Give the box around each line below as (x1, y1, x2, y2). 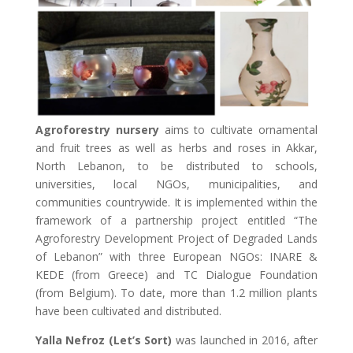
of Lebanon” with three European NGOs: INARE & (35, 249, 318, 264)
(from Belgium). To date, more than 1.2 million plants (35, 285, 318, 300)
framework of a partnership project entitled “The (35, 213, 318, 228)
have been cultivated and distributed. (35, 303, 221, 318)
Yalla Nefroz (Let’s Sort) (35, 333, 173, 347)
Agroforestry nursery (35, 122, 159, 137)
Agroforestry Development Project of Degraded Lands (35, 231, 318, 246)
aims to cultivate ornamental (158, 122, 318, 137)
